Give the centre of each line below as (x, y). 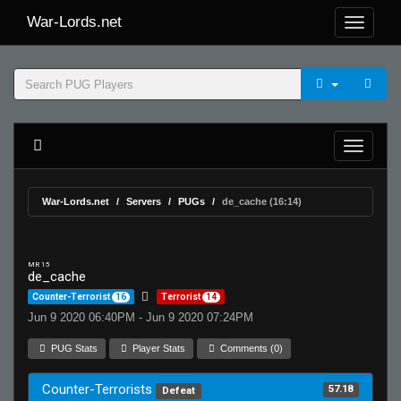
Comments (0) (251, 348)
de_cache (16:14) (262, 201)
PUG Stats (73, 348)
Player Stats (158, 348)
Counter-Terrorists (99, 389)
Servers (144, 201)
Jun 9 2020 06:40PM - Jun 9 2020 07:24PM (141, 317)
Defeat (178, 391)
